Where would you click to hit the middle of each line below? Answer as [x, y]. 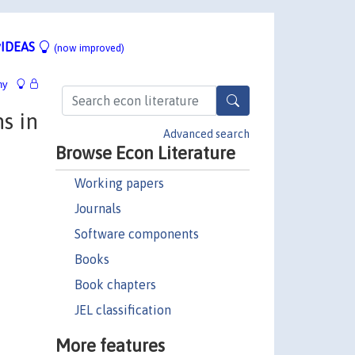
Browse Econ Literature [145, 153]
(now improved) [89, 48]
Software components [136, 233]
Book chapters [115, 284]
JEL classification [122, 309]
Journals [97, 208]
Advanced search [206, 134]
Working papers [119, 183]
